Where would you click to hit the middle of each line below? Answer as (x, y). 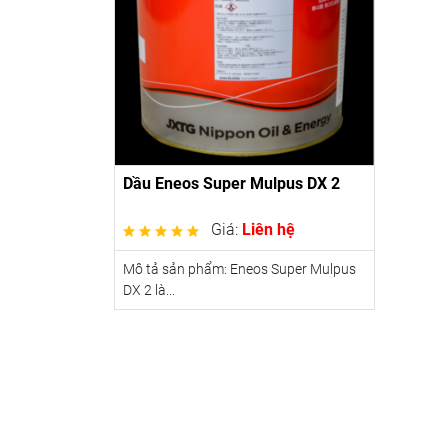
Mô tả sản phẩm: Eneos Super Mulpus (239, 268)
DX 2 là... (149, 289)
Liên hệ (268, 229)
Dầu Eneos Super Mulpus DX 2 (231, 183)
